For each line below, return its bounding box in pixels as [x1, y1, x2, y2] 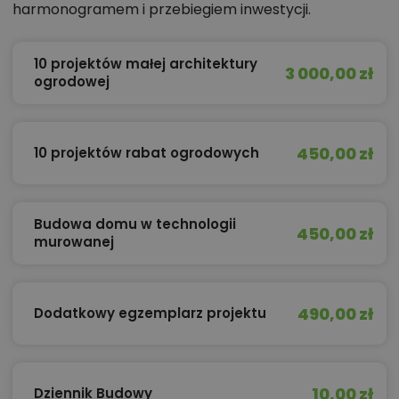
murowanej [34, 232, 114, 252]
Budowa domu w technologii [34, 215, 236, 234]
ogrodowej [34, 72, 110, 92]
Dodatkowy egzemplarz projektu [34, 304, 266, 323]
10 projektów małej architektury [34, 54, 257, 74]
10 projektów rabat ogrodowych [34, 143, 259, 163]
